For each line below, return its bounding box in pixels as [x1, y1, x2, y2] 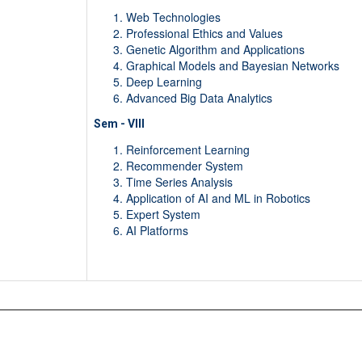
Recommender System [125, 158, 243, 175]
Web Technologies [125, 9, 221, 26]
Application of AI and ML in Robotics [125, 190, 310, 207]
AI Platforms [125, 222, 188, 239]
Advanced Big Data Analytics [125, 90, 272, 107]
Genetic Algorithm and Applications [125, 41, 305, 58]
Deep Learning [125, 74, 202, 90]
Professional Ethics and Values [125, 25, 283, 42]
